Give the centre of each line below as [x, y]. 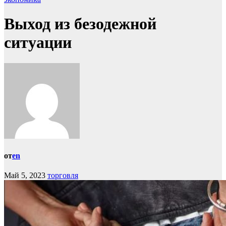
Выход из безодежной [80, 24]
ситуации [38, 43]
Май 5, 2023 [25, 176]
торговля [63, 176]
